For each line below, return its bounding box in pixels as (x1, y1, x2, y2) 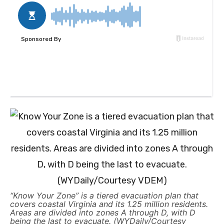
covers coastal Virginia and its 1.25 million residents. (10, 199, 208, 209)
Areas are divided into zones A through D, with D (10, 207, 195, 218)
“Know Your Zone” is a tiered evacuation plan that (10, 190, 198, 201)
